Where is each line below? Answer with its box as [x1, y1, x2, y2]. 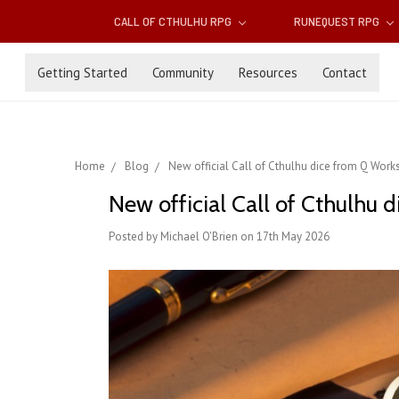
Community [152, 63, 214, 81]
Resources [239, 63, 297, 81]
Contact [322, 63, 367, 81]
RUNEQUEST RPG [293, 13, 382, 29]
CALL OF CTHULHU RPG [114, 13, 235, 29]
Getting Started [37, 63, 127, 81]
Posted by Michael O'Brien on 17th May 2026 [109, 229, 330, 245]
